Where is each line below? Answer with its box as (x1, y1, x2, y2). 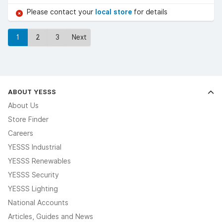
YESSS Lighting (8, 184, 58, 193)
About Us (8, 101, 39, 110)
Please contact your (27, 8, 95, 16)
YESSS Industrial (8, 143, 61, 151)
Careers (8, 129, 33, 137)
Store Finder (8, 115, 49, 123)
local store (95, 8, 134, 16)
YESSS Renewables (8, 157, 71, 165)
